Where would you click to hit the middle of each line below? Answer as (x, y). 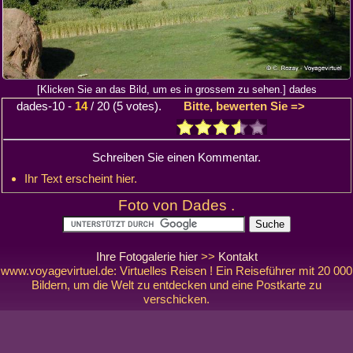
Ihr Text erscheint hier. (81, 178)
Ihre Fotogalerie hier (147, 257)
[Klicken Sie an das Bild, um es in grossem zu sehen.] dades (176, 90)
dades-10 (41, 106)
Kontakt (238, 257)
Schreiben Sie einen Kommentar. (176, 157)
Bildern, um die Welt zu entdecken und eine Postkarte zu (176, 285)
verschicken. (176, 299)
